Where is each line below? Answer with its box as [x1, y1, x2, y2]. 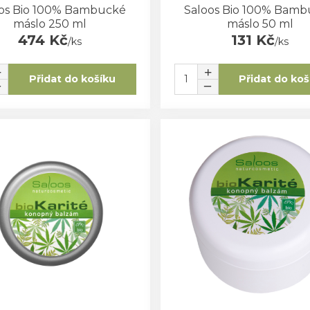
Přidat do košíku [28, 73, 116, 86]
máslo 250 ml [13, 17, 87, 30]
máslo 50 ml [226, 17, 293, 30]
